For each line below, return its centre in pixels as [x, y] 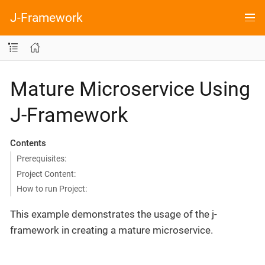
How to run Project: [51, 189]
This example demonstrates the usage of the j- [114, 214]
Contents [28, 143]
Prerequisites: [41, 159]
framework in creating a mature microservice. [112, 230]
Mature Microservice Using [130, 88]
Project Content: [46, 174]
